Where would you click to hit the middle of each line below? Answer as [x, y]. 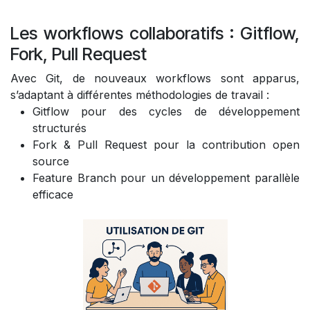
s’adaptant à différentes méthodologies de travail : [140, 94]
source [51, 161]
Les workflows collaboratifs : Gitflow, [155, 33]
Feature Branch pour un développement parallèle [166, 177]
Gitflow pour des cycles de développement [166, 111]
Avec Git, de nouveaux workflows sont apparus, [155, 78]
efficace [53, 194]
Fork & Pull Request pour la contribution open [166, 144]
